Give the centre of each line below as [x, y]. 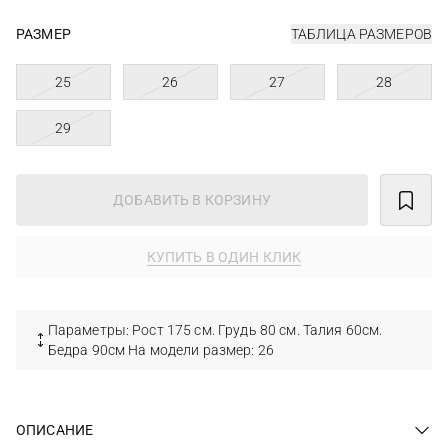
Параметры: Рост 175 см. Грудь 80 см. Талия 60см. [215, 330]
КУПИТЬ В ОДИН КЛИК [224, 257]
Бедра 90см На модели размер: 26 [161, 350]
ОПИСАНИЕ [55, 429]
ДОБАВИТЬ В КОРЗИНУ [192, 200]
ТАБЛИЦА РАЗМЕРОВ [361, 34]
